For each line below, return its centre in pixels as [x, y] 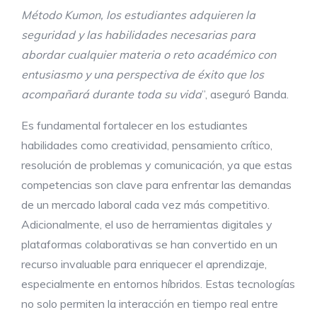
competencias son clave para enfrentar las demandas [156, 185]
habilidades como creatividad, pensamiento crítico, [147, 145]
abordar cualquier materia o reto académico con [149, 55]
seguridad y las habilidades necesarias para [138, 35]
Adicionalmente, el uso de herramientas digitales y [147, 225]
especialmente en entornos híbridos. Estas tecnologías [158, 284]
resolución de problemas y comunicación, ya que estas [157, 165]
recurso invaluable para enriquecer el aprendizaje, [144, 264]
